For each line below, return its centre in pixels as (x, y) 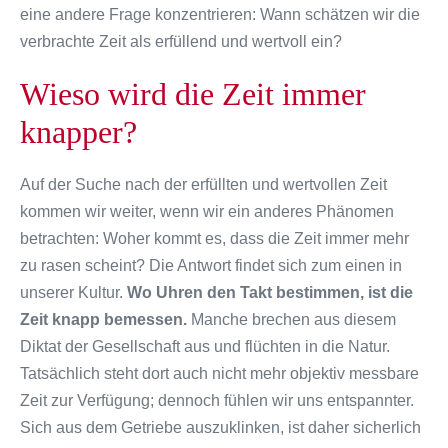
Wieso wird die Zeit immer (193, 93)
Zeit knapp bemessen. (103, 319)
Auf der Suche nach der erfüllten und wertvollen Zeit (203, 184)
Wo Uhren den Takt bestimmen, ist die (270, 292)
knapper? (78, 131)
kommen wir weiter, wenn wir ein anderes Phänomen (207, 211)
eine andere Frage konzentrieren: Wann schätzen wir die (220, 14)
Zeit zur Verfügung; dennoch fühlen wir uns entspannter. (217, 400)
